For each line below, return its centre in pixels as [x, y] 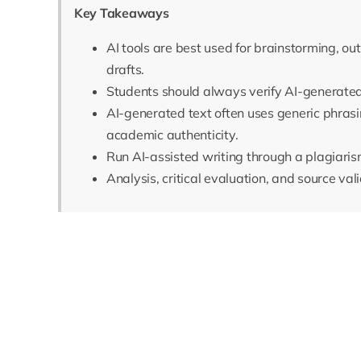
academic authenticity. [172, 135]
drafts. [125, 70]
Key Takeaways [121, 13]
